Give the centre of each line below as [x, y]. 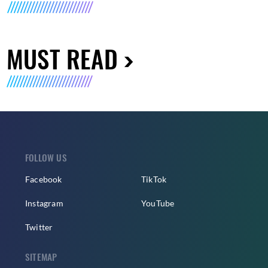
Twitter [39, 227]
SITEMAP [41, 257]
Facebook [44, 179]
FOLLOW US [46, 158]
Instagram [44, 203]
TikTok [154, 179]
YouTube [158, 203]
